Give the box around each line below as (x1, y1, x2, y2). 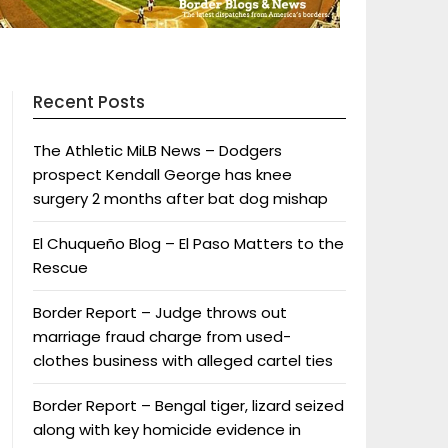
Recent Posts (32, 89, 145, 114)
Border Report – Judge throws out (32, 301, 287, 323)
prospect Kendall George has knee (32, 163, 292, 185)
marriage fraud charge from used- (32, 325, 291, 347)
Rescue (32, 256, 88, 278)
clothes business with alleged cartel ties (32, 349, 333, 371)
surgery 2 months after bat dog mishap (32, 187, 328, 209)
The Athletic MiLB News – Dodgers (32, 139, 282, 161)
